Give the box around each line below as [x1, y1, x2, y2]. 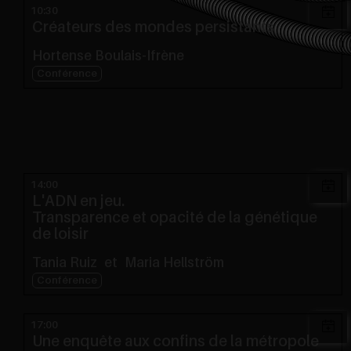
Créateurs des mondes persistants [43, 20, 274, 35]
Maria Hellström [125, 256, 224, 270]
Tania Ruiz [32, 256, 97, 270]
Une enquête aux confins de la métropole [42, 334, 319, 349]
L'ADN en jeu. [45, 194, 125, 209]
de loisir [32, 226, 89, 242]
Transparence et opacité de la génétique [32, 210, 317, 226]
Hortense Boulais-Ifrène [32, 49, 184, 63]
